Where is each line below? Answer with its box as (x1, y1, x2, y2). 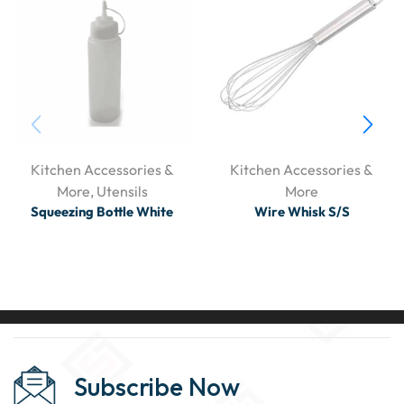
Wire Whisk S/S (253, 203, 350, 221)
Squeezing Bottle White (31, 203, 174, 221)
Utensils (96, 182, 148, 201)
